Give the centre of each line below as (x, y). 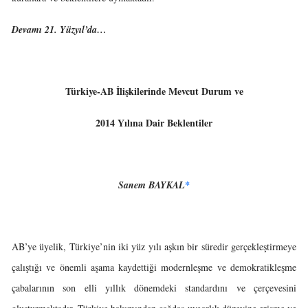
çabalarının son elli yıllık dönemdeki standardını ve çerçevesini (154, 288)
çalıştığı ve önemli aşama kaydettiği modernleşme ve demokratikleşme (154, 267)
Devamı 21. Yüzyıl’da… (59, 30)
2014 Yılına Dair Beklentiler (154, 123)
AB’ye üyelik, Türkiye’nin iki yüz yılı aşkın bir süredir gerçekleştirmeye (154, 246)
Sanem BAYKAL (152, 185)
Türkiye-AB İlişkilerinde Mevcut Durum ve (154, 91)
